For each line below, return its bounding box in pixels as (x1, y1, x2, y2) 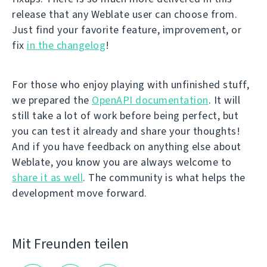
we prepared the (12, 92, 92, 107)
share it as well (12, 170, 83, 185)
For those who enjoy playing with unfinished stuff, (12, 77, 249, 92)
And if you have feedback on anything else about (12, 139, 241, 154)
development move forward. (12, 185, 147, 200)
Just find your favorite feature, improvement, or (12, 22, 241, 37)
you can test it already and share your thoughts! (12, 123, 240, 138)
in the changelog (27, 38, 105, 52)
